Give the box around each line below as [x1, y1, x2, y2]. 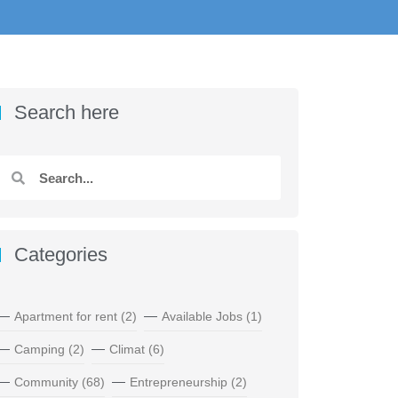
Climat [108, 342, 145, 357]
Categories [13, 243, 107, 267]
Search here [13, 100, 119, 123]
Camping [13, 342, 65, 357]
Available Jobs [161, 309, 243, 324]
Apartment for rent [13, 309, 117, 324]
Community [13, 375, 78, 390]
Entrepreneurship [129, 375, 227, 390]
